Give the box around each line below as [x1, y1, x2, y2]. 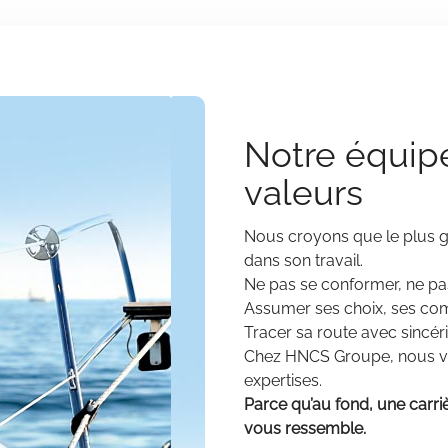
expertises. [244, 371, 322, 391]
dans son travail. [244, 251, 363, 271]
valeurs [244, 171, 363, 213]
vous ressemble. [244, 419, 366, 439]
